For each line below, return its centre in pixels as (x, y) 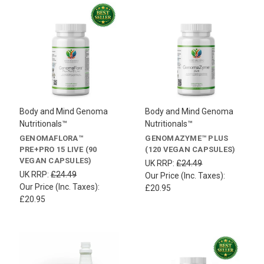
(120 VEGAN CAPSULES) (190, 150)
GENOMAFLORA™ (51, 138)
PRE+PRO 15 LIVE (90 (58, 150)
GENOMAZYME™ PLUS (187, 138)
